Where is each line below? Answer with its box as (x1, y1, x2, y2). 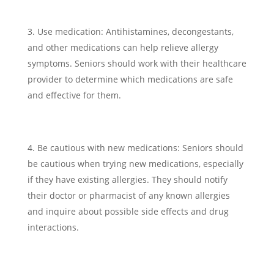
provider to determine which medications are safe (27, 73, 233, 85)
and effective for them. (27, 89, 121, 101)
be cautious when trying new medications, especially (27, 158, 243, 169)
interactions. (27, 221, 79, 233)
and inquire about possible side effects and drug (27, 206, 229, 217)
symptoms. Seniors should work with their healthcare (27, 57, 246, 69)
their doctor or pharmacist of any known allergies (27, 190, 230, 201)
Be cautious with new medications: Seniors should (37, 142, 243, 154)
